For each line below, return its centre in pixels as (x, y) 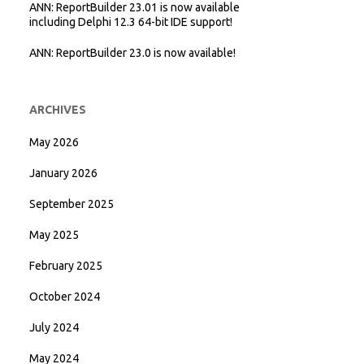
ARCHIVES (58, 110)
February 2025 (66, 266)
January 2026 (63, 173)
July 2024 (54, 327)
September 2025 (71, 204)
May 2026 (54, 142)
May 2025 (54, 235)
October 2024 (65, 297)
